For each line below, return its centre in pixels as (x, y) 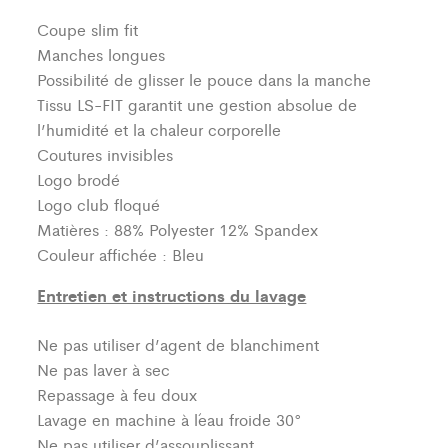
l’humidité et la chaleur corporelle (159, 130)
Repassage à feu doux (117, 395)
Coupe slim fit (88, 30)
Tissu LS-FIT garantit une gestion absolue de (197, 105)
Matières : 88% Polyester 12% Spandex (178, 230)
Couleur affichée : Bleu (121, 255)
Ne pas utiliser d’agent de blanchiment (178, 345)
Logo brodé (81, 180)
